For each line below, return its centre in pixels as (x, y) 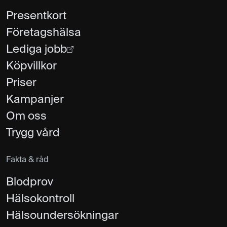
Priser (21, 83)
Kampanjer (35, 100)
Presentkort (36, 16)
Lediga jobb (36, 49)
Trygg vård (33, 133)
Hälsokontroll (40, 199)
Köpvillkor (31, 66)
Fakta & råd (27, 160)
